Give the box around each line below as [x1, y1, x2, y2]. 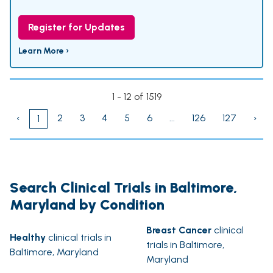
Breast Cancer [146, 224, 211, 236]
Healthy [10, 232, 46, 244]
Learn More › [18, 46, 69, 57]
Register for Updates [28, 21, 125, 34]
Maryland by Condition [10, 196, 165, 214]
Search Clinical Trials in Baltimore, [10, 179, 238, 197]
